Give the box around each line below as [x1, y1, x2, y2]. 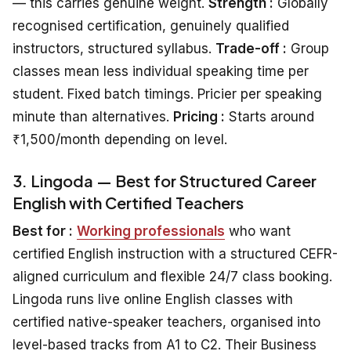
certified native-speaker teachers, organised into [13, 313, 320, 330]
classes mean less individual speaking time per [13, 63, 309, 79]
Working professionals [77, 223, 225, 239]
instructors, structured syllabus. [13, 40, 215, 56]
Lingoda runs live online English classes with [13, 291, 293, 307]
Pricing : [173, 108, 225, 125]
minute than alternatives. [13, 108, 173, 125]
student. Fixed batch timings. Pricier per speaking [13, 85, 322, 102]
